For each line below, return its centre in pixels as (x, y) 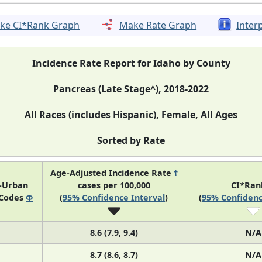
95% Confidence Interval (114, 197)
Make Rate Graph (158, 25)
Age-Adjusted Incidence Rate (112, 173)
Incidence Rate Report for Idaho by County (131, 63)
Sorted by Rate (131, 140)
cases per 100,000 (114, 185)
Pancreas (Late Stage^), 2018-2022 (131, 89)
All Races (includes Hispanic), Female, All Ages (131, 114)
